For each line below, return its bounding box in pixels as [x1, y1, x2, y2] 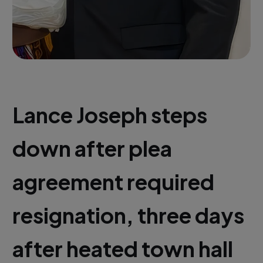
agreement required [12, 168, 214, 195]
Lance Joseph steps [12, 102, 207, 129]
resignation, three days [12, 202, 244, 229]
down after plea [12, 135, 172, 162]
